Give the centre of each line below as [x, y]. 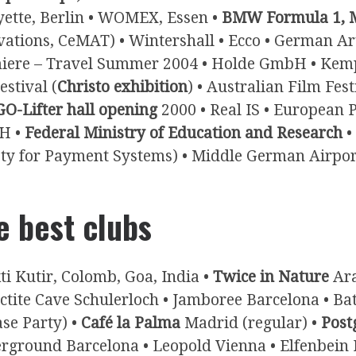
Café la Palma [131, 323]
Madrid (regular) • [251, 323]
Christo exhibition [122, 87]
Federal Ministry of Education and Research [184, 133]
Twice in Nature [271, 277]
